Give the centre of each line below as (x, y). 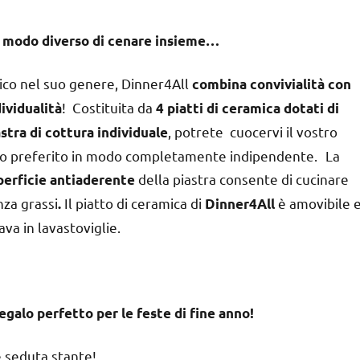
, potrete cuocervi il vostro (253, 131)
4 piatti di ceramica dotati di (247, 108)
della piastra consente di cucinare (242, 178)
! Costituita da (109, 107)
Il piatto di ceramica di (133, 202)
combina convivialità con (272, 84)
